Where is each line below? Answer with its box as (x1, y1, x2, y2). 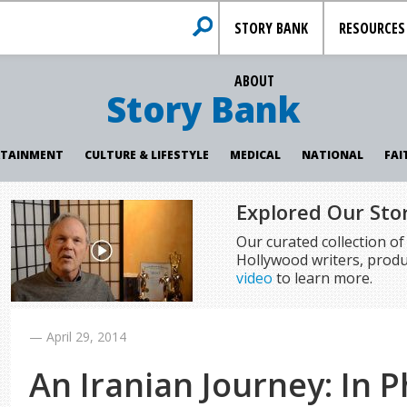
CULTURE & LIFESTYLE (84, 147, 209, 163)
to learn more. (272, 268, 372, 288)
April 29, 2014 (46, 328, 127, 345)
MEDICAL (229, 147, 281, 163)
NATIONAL (301, 147, 363, 163)
